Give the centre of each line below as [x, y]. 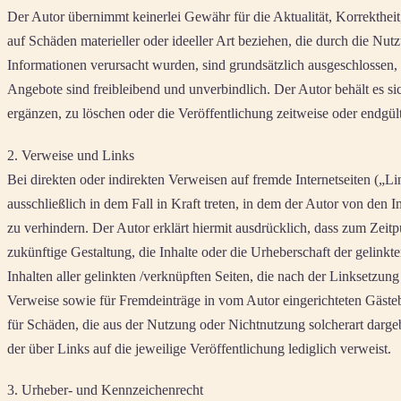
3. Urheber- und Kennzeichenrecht [105, 389]
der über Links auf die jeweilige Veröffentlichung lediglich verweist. [199, 348]
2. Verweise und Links [71, 155]
